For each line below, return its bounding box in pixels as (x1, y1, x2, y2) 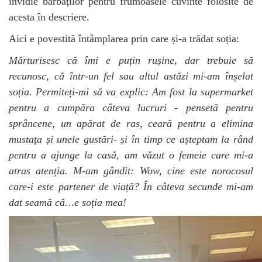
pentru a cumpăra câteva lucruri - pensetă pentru (9, 101, 253, 113)
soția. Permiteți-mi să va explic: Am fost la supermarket (9, 85, 253, 98)
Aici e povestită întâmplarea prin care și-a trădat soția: (9, 32, 239, 44)
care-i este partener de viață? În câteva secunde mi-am (9, 180, 253, 192)
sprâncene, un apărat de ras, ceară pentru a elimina (9, 117, 253, 129)
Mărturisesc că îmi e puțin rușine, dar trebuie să (9, 54, 253, 66)
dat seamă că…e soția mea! (9, 196, 126, 208)
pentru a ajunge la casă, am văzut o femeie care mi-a (9, 149, 253, 161)
